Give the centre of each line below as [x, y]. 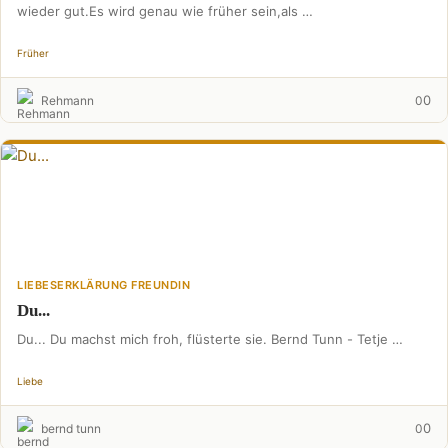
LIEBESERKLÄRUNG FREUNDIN [103, 285]
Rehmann [67, 100]
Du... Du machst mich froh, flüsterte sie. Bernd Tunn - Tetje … [210, 339]
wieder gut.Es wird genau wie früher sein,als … [165, 11]
